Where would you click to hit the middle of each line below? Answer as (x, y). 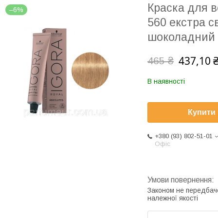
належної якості (173, 198)
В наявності (166, 81)
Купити (202, 112)
